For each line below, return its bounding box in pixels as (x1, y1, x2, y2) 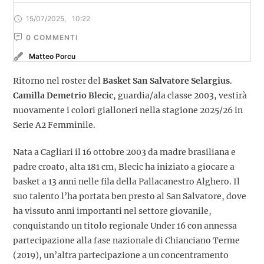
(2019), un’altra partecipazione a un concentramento (13, 249, 229, 260)
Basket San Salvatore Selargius (103, 75, 230, 86)
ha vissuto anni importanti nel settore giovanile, (13, 205, 212, 216)
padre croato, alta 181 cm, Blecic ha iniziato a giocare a (13, 161, 235, 172)
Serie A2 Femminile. (13, 119, 95, 130)
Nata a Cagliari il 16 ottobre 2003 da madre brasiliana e (13, 146, 236, 157)
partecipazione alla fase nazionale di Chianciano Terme (13, 235, 240, 246)
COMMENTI (34, 32, 78, 42)
